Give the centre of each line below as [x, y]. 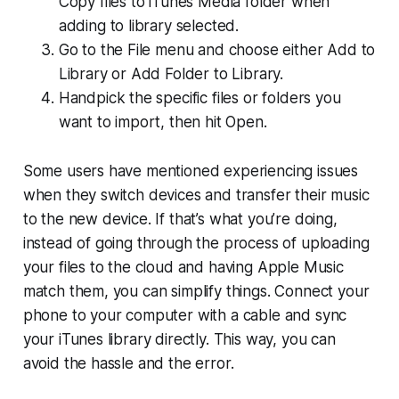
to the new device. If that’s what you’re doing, [180, 220]
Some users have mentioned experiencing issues [191, 171]
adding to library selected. [149, 26]
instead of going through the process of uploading [196, 244]
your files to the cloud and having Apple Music [183, 268]
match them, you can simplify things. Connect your [196, 292]
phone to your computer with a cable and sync [185, 316]
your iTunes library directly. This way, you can [179, 340]
